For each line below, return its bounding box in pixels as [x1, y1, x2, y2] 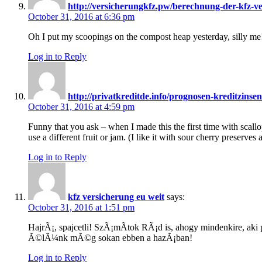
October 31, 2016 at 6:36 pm [28, 12, 135, 22]
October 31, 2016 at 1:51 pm [28, 202, 135, 213]
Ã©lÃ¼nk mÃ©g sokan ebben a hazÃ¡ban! [28, 233, 192, 243]
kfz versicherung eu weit [68, 192, 164, 202]
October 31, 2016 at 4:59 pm [28, 102, 135, 112]
